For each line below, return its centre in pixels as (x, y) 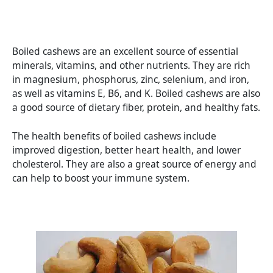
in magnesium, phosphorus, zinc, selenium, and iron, (131, 79)
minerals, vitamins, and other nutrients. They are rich (131, 65)
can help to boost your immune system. (101, 178)
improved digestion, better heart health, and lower (126, 150)
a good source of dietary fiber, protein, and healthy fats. (136, 107)
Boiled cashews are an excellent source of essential (125, 51)
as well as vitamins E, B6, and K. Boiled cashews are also (136, 93)
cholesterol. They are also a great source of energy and (134, 164)
